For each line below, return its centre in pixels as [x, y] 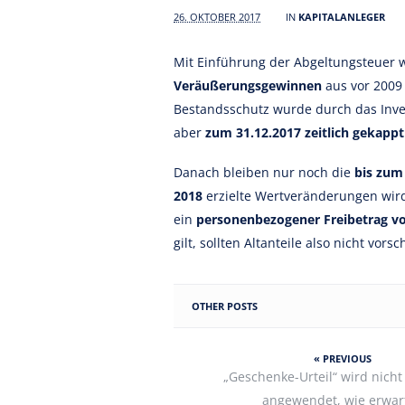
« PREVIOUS [343, 358]
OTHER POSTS [225, 306]
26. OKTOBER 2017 [217, 17]
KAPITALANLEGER [342, 17]
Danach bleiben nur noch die [264, 172]
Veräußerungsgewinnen [248, 85]
